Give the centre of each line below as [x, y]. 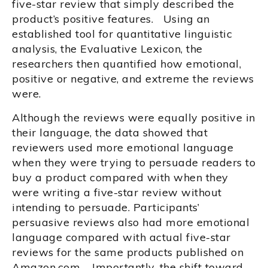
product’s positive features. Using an [111, 19]
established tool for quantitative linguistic [122, 33]
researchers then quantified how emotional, [127, 63]
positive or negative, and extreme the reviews [133, 78]
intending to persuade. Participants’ [106, 207]
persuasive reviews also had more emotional [131, 222]
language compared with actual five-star [121, 237]
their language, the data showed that [110, 132]
